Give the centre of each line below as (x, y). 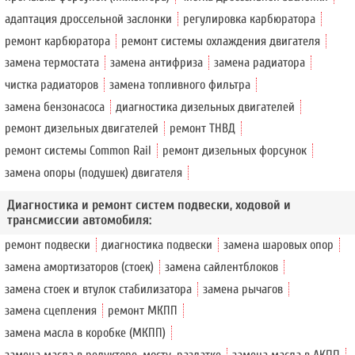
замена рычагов (243, 289)
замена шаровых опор (279, 245)
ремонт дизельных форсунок (235, 151)
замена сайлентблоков (222, 267)
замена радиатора (260, 63)
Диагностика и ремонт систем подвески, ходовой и (149, 205)
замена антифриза (157, 63)
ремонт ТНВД (203, 129)
